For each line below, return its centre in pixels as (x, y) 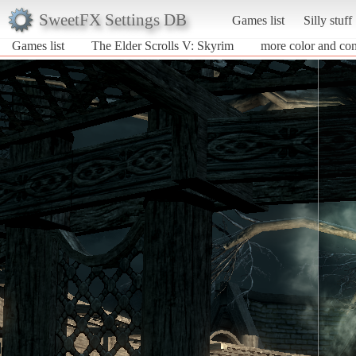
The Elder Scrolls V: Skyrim (163, 45)
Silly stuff (327, 20)
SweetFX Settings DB (112, 19)
